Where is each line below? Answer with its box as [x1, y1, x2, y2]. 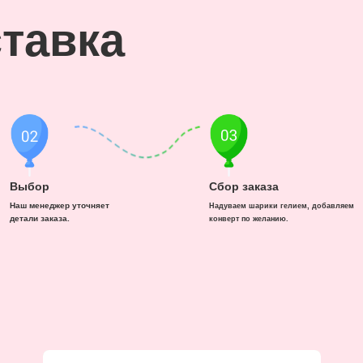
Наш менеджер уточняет [10, 201, 109, 210]
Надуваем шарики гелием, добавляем [209, 201, 354, 210]
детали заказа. [10, 214, 70, 223]
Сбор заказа [209, 180, 279, 193]
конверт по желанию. [209, 214, 288, 223]
